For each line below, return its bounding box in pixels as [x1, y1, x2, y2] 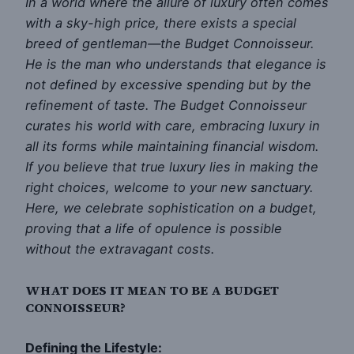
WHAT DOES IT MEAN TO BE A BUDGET [25, 281, 279, 299]
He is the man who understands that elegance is [25, 56, 326, 73]
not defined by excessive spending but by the [25, 77, 311, 93]
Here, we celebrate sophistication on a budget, [25, 200, 317, 217]
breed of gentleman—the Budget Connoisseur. [25, 36, 314, 52]
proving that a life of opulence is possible [25, 220, 282, 237]
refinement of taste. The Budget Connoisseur [25, 97, 307, 114]
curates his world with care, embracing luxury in [25, 118, 320, 134]
